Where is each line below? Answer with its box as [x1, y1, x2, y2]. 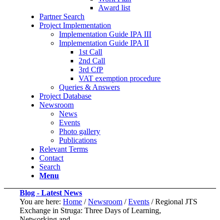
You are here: [20, 197, 61, 206]
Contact [39, 154, 64, 162]
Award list [98, 3, 131, 12]
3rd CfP [79, 65, 104, 74]
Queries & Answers [59, 83, 120, 91]
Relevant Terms [39, 145, 88, 153]
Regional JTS [155, 197, 198, 206]
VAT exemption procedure [79, 74, 161, 82]
